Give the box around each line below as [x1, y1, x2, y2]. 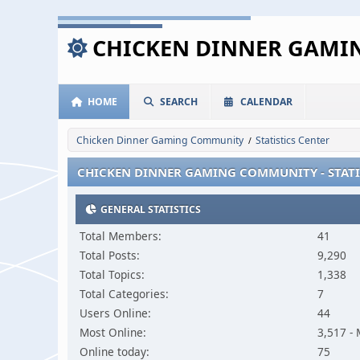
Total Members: [80, 228, 162, 243]
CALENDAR [240, 95, 292, 108]
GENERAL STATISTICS [98, 202, 201, 216]
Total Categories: [80, 286, 169, 301]
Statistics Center [256, 133, 329, 147]
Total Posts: [80, 247, 140, 263]
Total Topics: [80, 267, 145, 282]
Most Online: [80, 325, 146, 340]
